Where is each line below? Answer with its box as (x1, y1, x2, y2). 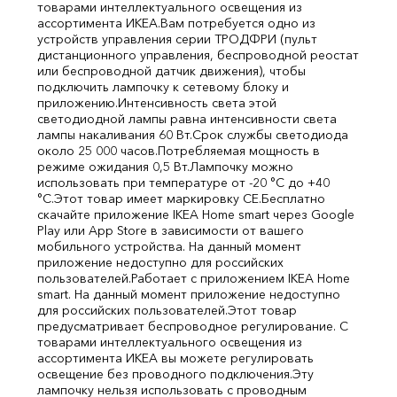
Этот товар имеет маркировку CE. (54, 191, 261, 206)
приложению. (37, 95, 118, 111)
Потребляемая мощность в (158, 143, 320, 159)
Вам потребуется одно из (160, 15, 315, 31)
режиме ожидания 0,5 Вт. (37, 159, 190, 175)
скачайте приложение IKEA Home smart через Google (37, 206, 354, 222)
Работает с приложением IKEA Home (131, 270, 350, 286)
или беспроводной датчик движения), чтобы (37, 63, 306, 79)
